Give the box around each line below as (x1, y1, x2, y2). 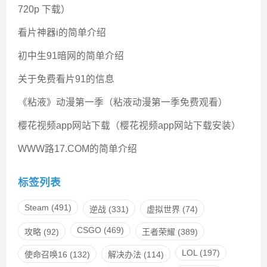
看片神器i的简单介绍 (17, 27, 106, 38)
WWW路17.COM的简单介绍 (17, 144, 137, 154)
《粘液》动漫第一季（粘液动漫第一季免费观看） (17, 97, 228, 108)
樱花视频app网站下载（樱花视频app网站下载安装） (17, 120, 241, 131)
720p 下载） (17, 4, 70, 15)
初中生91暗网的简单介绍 (17, 51, 124, 61)
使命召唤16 (24, 249, 67, 259)
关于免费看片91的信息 (17, 74, 114, 85)
